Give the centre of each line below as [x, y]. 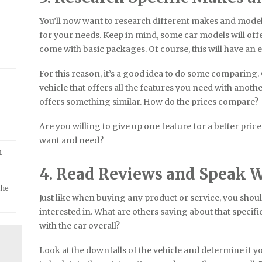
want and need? [72, 140]
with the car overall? [80, 225]
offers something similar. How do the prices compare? [149, 101]
